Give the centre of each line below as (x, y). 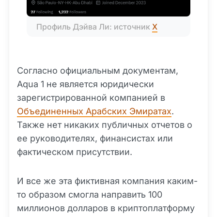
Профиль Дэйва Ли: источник (94, 26)
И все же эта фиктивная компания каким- (107, 181)
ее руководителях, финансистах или (95, 138)
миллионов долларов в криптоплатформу (106, 208)
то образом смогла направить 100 (90, 194)
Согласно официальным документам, (98, 70)
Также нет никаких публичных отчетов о (105, 124)
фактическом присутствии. (75, 152)
